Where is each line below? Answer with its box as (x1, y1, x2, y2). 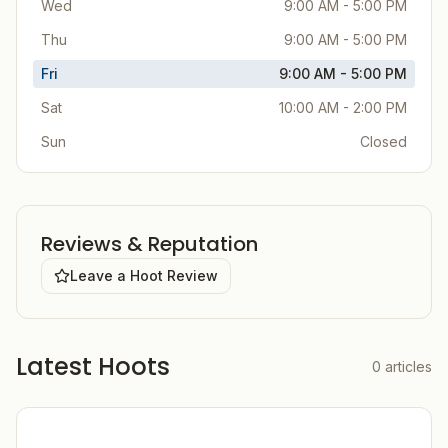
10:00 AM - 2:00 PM (279, 99, 407, 116)
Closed (360, 133, 407, 150)
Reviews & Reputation (41, 230, 258, 258)
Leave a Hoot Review (70, 267, 218, 284)
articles (385, 358, 432, 375)
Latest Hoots (16, 350, 170, 383)
